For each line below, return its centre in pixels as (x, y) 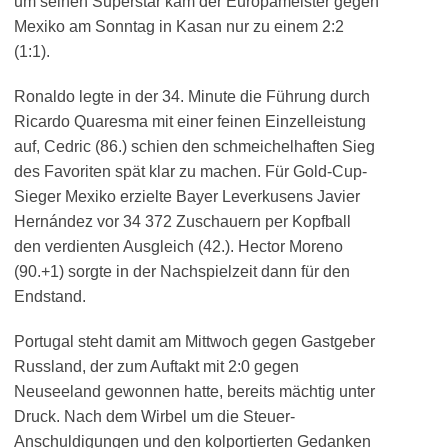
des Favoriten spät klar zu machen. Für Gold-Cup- (190, 171)
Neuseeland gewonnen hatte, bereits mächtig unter (194, 391)
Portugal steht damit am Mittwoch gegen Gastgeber (194, 341)
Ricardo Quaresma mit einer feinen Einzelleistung (190, 121)
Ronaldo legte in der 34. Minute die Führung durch (192, 96)
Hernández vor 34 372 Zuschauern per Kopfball (182, 221)
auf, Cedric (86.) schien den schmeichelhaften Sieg (194, 146)
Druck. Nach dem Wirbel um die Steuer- (154, 416)
